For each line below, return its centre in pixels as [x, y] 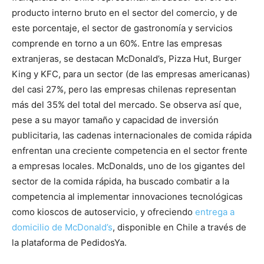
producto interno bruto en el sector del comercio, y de [125, 12]
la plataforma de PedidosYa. [69, 242]
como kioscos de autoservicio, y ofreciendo [103, 212]
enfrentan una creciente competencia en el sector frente [130, 150]
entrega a [215, 212]
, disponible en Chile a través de [179, 227]
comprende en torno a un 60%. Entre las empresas [117, 43]
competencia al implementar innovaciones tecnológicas [127, 196]
